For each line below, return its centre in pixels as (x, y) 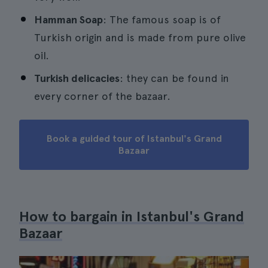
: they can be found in (174, 78)
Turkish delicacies (77, 78)
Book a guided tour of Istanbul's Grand (134, 138)
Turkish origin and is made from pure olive (140, 37)
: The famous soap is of (162, 19)
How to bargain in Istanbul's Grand (132, 216)
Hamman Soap (68, 19)
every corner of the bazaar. (102, 96)
